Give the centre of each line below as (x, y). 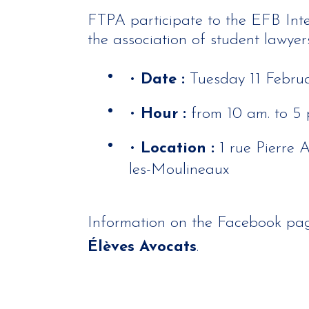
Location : (180, 149)
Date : (165, 80)
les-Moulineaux (179, 170)
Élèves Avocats (142, 247)
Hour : (166, 114)
